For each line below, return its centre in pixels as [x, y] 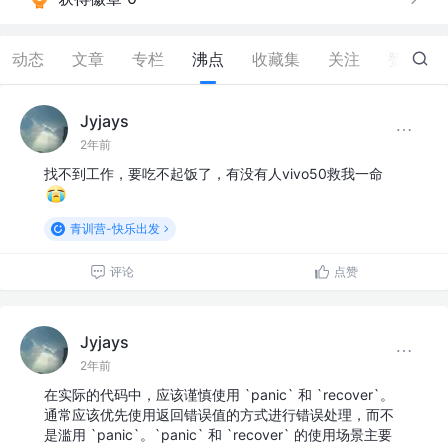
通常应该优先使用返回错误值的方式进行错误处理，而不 [219, 415]
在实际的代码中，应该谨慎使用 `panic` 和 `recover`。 [219, 395]
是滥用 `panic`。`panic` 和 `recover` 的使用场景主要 [218, 435]
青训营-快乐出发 [114, 229]
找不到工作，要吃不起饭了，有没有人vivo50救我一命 [213, 174]
